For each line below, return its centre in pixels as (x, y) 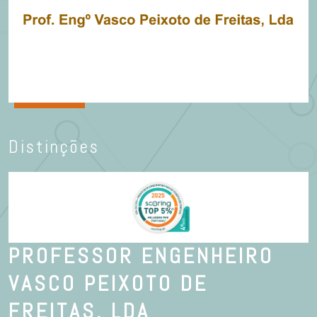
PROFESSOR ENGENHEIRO (141, 256)
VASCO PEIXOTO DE (108, 284)
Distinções (54, 147)
